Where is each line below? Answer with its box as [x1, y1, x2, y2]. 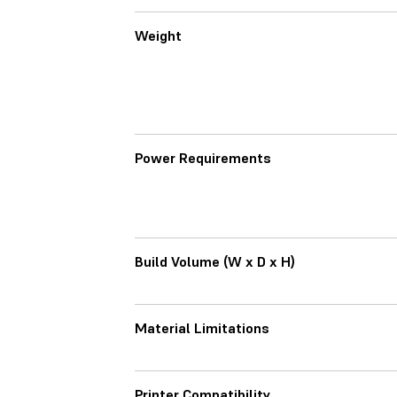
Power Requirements [135, 149, 271, 167]
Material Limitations [135, 319, 269, 337]
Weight [135, 27, 182, 44]
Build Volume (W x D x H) [135, 253, 295, 270]
